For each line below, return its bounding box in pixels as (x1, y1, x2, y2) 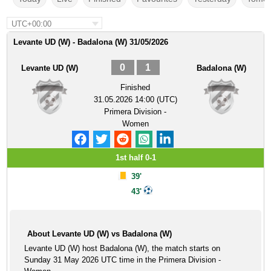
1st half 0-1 (115, 153, 156, 162)
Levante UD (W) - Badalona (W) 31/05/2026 (13, 38, 169, 47)
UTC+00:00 (11, 19, 52, 28)
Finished (120, 83, 151, 92)
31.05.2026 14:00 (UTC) (93, 95, 177, 104)
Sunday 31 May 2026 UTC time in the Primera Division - (24, 255, 221, 264)
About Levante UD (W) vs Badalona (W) (27, 229, 172, 238)
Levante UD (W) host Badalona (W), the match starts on (24, 244, 221, 253)
